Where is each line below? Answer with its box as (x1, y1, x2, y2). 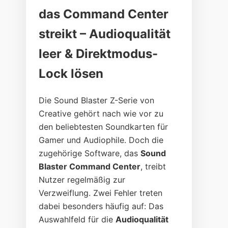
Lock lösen (39, 66, 104, 81)
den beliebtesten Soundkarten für (39, 122, 168, 132)
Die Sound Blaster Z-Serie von (39, 95, 155, 106)
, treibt (140, 161, 166, 172)
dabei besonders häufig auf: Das (39, 201, 164, 212)
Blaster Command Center (39, 161, 141, 172)
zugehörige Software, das (39, 148, 141, 159)
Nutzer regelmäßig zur (39, 175, 126, 185)
